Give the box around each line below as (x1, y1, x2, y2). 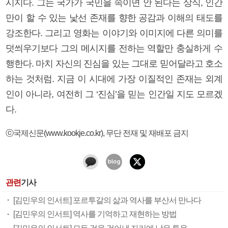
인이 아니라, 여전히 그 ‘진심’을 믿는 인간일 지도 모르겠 (6, 89, 222, 99)
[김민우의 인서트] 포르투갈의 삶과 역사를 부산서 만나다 (13, 195, 201, 205)
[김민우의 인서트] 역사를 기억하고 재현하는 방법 (13, 210, 177, 219)
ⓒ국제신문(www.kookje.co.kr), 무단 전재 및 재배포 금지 (6, 128, 188, 137)
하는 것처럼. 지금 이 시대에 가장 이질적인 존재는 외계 (6, 73, 222, 84)
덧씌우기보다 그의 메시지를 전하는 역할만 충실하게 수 (6, 43, 222, 53)
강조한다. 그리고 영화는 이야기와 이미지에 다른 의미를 (6, 27, 222, 38)
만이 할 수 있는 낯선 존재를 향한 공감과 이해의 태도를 (6, 12, 222, 23)
